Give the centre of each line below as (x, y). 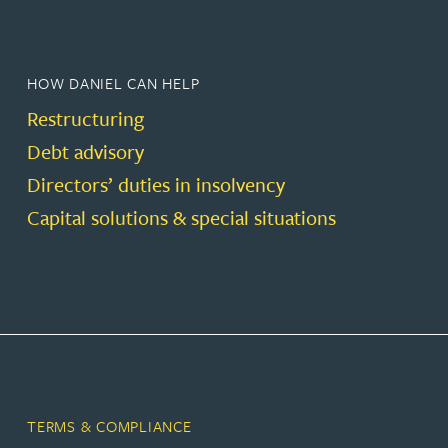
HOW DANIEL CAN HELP (113, 83)
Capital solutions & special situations (181, 218)
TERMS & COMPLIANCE (109, 426)
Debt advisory (85, 152)
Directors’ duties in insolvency (156, 185)
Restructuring (85, 119)
